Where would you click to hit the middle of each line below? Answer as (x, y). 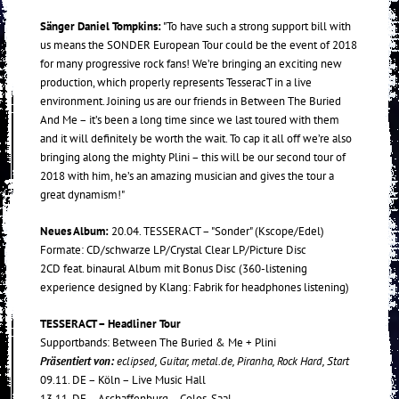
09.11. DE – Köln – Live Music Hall (123, 380)
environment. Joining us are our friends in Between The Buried (191, 102)
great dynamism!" (82, 195)
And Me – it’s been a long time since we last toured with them (190, 120)
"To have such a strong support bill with (256, 27)
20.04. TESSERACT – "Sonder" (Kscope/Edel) (218, 232)
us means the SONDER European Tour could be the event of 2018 (199, 45)
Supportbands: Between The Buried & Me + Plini (158, 343)
